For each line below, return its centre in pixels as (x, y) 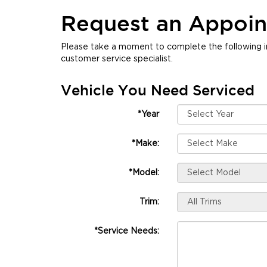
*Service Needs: (127, 231)
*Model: (144, 173)
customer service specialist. (117, 59)
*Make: (145, 144)
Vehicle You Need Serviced (158, 90)
